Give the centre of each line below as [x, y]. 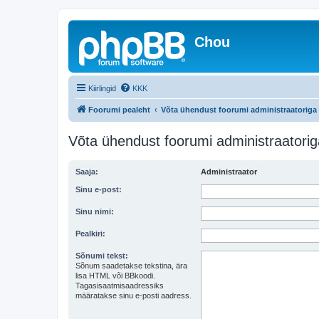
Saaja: [87, 172]
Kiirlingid [102, 88]
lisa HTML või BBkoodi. [115, 276]
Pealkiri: [90, 234]
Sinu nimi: [95, 211]
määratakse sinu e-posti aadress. [134, 296]
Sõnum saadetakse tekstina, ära [131, 266]
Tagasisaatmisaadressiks [120, 286]
